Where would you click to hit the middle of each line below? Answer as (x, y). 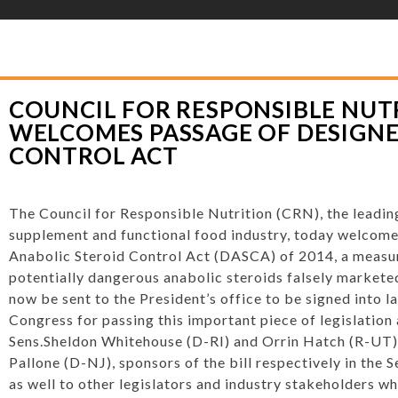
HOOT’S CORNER (211, 25)
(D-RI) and (222, 341)
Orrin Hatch (303, 341)
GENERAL (292, 25)
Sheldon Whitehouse (113, 341)
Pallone (34, 362)
